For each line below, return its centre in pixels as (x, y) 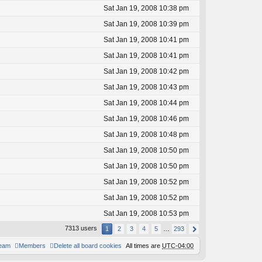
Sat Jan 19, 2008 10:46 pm (146, 119)
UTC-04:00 (178, 246)
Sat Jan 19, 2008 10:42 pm (146, 72)
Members (32, 246)
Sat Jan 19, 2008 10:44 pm (146, 103)
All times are (144, 246)
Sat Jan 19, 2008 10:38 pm (146, 8)
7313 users (82, 228)
